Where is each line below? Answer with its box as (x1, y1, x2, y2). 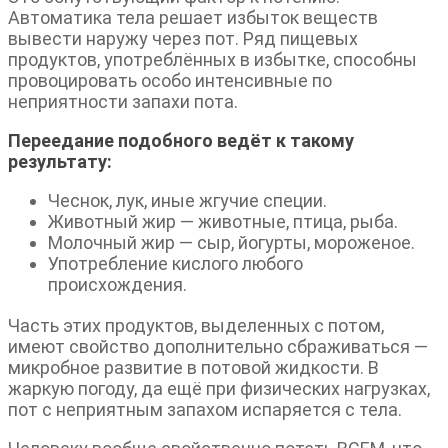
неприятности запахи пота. (8, 90, 238, 112)
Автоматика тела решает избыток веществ (8, 6, 378, 28)
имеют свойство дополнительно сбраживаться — (8, 335, 428, 357)
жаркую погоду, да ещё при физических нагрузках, (8, 377, 430, 399)
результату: (8, 150, 112, 172)
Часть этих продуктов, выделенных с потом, (8, 314, 384, 336)
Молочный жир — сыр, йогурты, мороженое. (48, 231, 415, 253)
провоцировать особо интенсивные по (8, 69, 332, 91)
